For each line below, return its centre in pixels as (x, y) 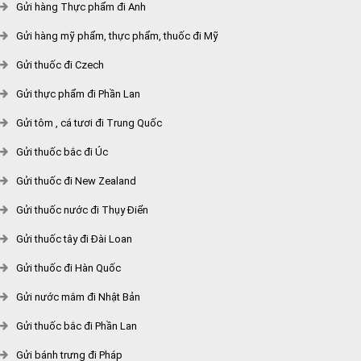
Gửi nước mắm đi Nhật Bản (78, 297)
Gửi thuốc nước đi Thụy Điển (82, 210)
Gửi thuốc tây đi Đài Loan (74, 239)
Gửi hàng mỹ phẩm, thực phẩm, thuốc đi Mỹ (117, 36)
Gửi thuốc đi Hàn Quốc (68, 268)
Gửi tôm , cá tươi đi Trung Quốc (89, 123)
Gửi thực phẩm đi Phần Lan (78, 94)
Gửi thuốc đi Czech (60, 65)
